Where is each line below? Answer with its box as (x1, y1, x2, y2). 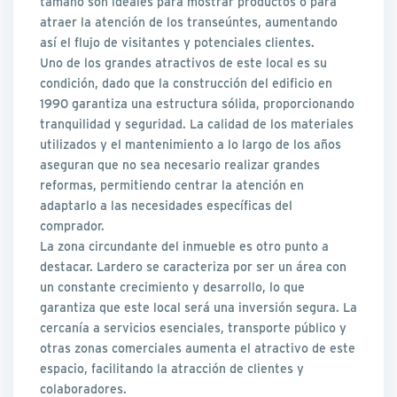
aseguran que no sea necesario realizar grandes (40, 156, 321, 174)
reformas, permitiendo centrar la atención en (40, 176, 305, 194)
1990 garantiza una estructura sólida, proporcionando (40, 95, 355, 113)
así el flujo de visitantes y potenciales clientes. (40, 34, 315, 51)
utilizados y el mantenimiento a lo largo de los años (40, 136, 342, 153)
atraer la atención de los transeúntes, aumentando (40, 13, 339, 31)
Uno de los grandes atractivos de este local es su (40, 54, 328, 72)
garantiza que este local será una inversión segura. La (40, 299, 358, 316)
